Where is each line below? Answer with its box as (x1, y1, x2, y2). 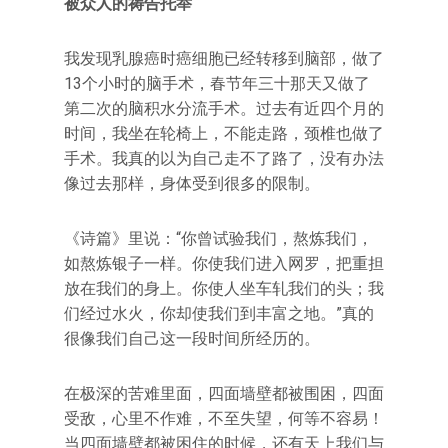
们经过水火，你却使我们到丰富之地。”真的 (64, 304, 374, 323)
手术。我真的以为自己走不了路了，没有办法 (64, 149, 384, 168)
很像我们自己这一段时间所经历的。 (64, 329, 320, 348)
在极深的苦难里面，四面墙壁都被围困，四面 (64, 384, 384, 403)
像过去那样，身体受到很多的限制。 (64, 174, 320, 193)
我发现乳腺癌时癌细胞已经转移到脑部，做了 (64, 49, 384, 68)
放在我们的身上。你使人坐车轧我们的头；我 (64, 279, 384, 298)
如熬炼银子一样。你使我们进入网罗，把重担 (64, 254, 384, 273)
